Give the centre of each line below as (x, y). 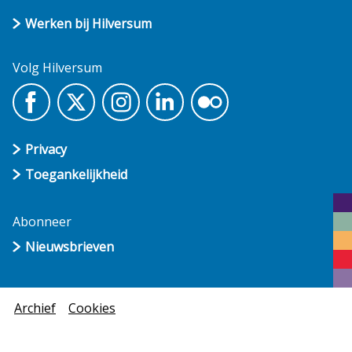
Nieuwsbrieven (70, 247)
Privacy (46, 150)
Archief (35, 308)
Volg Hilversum (57, 68)
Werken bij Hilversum (88, 24)
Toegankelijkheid (76, 175)
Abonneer (42, 222)
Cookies (92, 308)
